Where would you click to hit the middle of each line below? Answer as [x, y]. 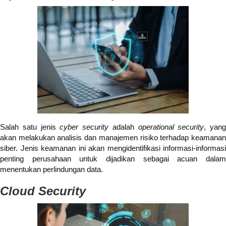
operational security [171, 127]
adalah [123, 127]
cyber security [84, 127]
